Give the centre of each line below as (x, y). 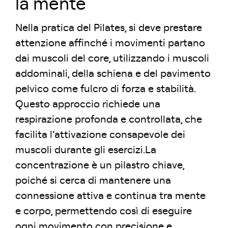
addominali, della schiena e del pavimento (113, 74)
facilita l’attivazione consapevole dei (100, 135)
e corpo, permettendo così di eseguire (104, 211)
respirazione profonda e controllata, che (109, 120)
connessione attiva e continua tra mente (110, 196)
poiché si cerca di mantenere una (93, 181)
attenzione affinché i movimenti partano (110, 43)
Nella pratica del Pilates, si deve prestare (109, 28)
